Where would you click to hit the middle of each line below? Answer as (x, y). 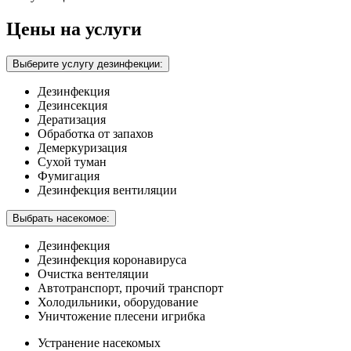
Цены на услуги (74, 29)
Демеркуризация (82, 147)
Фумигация (69, 175)
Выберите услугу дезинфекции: (88, 63)
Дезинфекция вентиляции (107, 190)
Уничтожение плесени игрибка (121, 316)
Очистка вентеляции (93, 273)
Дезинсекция (72, 105)
